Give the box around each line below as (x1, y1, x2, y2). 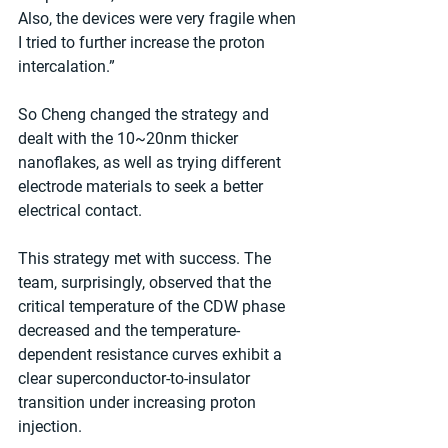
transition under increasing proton (18, 392, 260, 412)
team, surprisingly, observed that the (18, 272, 275, 292)
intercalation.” (18, 56, 115, 76)
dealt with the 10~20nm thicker (18, 128, 242, 148)
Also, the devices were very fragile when (18, 8, 300, 28)
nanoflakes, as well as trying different (18, 152, 285, 172)
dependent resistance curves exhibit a (18, 344, 286, 364)
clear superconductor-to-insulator (18, 368, 254, 388)
